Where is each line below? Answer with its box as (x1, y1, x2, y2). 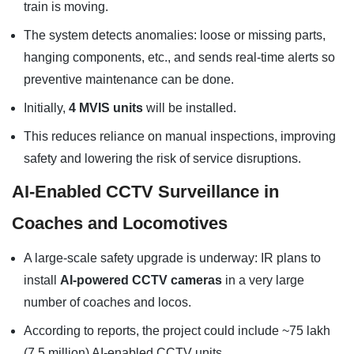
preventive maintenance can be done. (24, 73, 234, 86)
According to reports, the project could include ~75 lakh (24, 324, 330, 337)
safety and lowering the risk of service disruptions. (24, 152, 301, 165)
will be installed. (143, 101, 236, 115)
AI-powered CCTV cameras (60, 273, 222, 287)
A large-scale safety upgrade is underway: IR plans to (24, 251, 321, 265)
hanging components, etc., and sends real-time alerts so (24, 51, 335, 64)
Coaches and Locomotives (12, 213, 228, 233)
